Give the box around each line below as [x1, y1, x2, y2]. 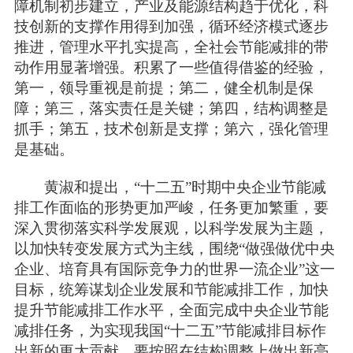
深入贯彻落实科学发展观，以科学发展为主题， [13, 220, 329, 237]
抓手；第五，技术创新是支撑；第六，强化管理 [13, 121, 329, 138]
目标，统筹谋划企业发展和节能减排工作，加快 [13, 281, 329, 299]
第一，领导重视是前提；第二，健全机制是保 [13, 80, 314, 97]
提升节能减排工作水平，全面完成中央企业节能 [13, 302, 329, 319]
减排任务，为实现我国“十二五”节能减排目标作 [13, 322, 326, 340]
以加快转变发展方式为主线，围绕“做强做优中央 [13, 240, 335, 258]
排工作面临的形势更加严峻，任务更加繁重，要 [13, 199, 329, 217]
